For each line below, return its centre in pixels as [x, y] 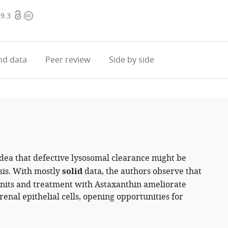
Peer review [68, 60]
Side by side [131, 60]
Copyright [43, 16]
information [47, 28]
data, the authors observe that [142, 172]
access [25, 28]
